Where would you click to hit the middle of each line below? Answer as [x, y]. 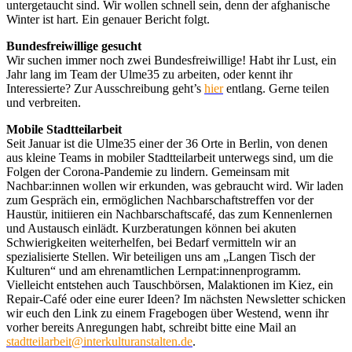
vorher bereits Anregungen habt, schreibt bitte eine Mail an [151, 327]
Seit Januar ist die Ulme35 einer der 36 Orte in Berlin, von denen [167, 143]
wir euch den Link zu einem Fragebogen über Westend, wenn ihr [167, 313]
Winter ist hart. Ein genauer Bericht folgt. [108, 19]
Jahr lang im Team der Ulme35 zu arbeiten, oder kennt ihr [149, 74]
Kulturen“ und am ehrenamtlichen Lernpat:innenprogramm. [154, 270]
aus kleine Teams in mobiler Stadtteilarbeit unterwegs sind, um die [170, 157]
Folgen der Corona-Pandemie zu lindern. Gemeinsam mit [148, 171]
